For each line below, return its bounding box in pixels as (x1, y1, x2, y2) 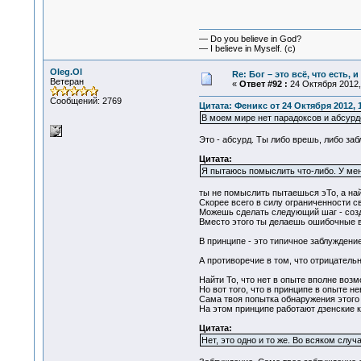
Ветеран (49, 77, 84, 86)
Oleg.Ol (49, 67, 82, 77)
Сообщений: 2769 (49, 96, 122, 106)
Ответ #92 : (239, 79, 288, 89)
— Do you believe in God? (198, 34, 301, 44)
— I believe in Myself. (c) (198, 44, 296, 54)
